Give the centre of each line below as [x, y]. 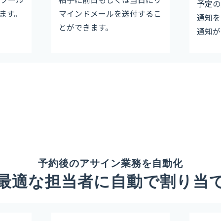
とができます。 [86, 27]
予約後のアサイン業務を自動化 [110, 163]
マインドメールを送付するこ [110, 14]
